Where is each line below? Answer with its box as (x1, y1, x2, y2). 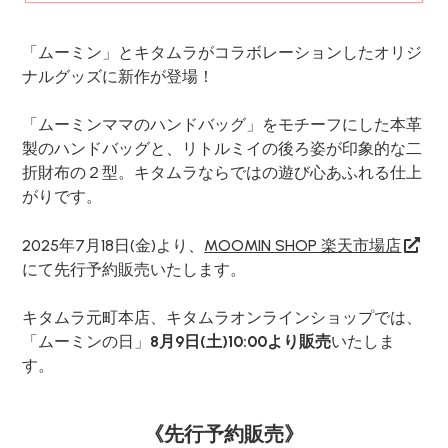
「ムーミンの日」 (22, 332, 151, 352)
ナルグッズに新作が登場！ (22, 67, 215, 87)
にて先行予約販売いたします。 (22, 260, 247, 280)
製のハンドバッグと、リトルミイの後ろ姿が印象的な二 (22, 139, 423, 159)
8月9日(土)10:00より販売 (150, 332, 332, 352)
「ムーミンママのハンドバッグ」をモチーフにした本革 (22, 115, 423, 135)
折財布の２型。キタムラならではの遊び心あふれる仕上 (22, 163, 423, 183)
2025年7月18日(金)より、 (22, 236, 205, 256)
